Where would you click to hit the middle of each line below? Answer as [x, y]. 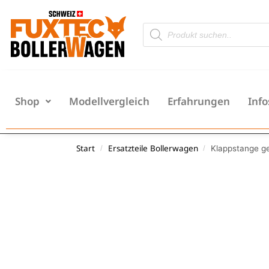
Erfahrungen [199, 101]
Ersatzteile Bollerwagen [153, 148]
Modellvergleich [109, 101]
